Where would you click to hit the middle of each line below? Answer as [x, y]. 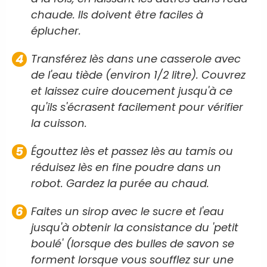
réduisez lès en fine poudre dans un [126, 167]
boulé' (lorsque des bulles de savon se [133, 243]
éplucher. [56, 30]
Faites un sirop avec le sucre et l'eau [128, 211]
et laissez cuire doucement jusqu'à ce [132, 91]
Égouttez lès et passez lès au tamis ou [132, 151]
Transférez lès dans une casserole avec [136, 58]
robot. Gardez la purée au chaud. [120, 183]
